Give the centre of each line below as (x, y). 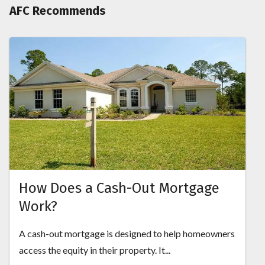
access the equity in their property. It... (95, 250)
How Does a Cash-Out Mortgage (119, 188)
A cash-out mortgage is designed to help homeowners (127, 234)
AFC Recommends (58, 10)
